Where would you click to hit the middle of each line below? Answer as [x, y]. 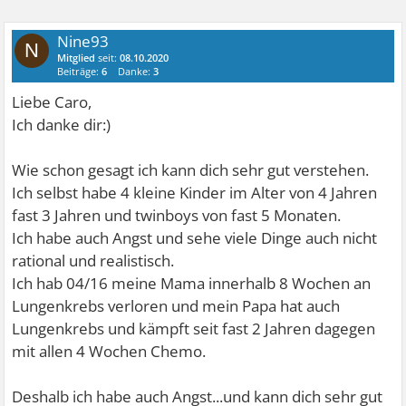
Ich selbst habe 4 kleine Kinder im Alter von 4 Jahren [195, 193]
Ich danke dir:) [62, 125]
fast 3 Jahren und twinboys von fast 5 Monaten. [177, 216]
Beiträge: [80, 72]
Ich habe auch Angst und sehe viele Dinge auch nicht [195, 238]
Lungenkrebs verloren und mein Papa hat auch [176, 306]
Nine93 [83, 42]
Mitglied [77, 58]
